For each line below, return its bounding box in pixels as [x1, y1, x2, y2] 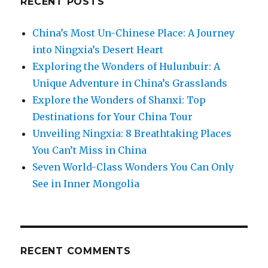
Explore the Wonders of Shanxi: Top [32, 93, 206, 106]
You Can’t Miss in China [32, 144, 147, 156]
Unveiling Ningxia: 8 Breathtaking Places [32, 127, 232, 139]
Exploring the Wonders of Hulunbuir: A [32, 60, 221, 72]
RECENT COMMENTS [20, 245, 131, 257]
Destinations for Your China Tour [32, 110, 193, 123]
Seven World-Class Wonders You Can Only [32, 160, 234, 173]
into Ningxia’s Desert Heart [32, 43, 164, 56]
